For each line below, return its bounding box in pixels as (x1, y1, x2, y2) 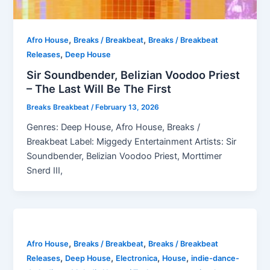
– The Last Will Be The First (27, 82, 172, 96)
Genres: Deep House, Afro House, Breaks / (27, 122, 201, 133)
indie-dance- (191, 254, 240, 263)
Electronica (116, 254, 158, 263)
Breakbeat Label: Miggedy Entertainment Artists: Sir (27, 136, 237, 148)
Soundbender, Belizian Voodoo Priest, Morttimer (27, 151, 222, 162)
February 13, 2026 (95, 103, 160, 112)
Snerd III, (27, 165, 63, 177)
